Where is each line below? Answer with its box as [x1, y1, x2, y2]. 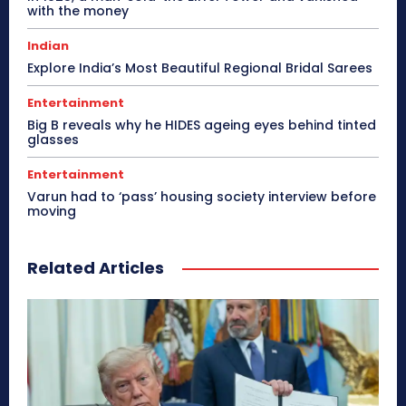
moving [27, 201, 76, 220]
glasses [27, 130, 79, 149]
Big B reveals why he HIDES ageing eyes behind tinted [27, 115, 376, 134]
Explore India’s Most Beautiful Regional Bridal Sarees [27, 58, 372, 77]
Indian [27, 36, 69, 54]
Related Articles [27, 256, 164, 279]
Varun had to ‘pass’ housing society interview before [27, 187, 376, 206]
